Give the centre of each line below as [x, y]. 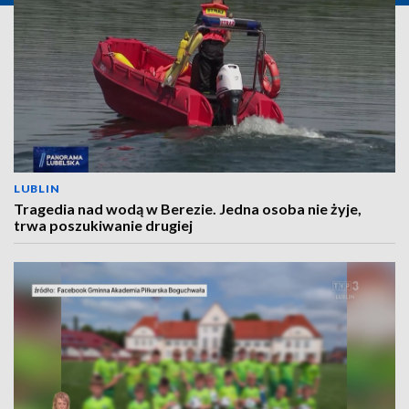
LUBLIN [37, 189]
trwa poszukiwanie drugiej [103, 225]
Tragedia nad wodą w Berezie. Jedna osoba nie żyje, [188, 209]
